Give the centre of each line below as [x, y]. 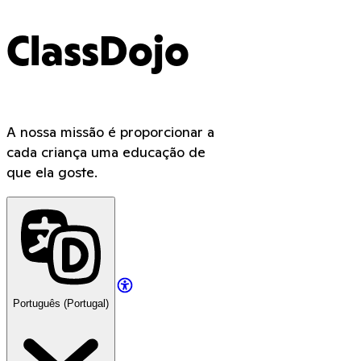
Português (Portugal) [61, 304]
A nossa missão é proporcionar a [110, 132]
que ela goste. [52, 172]
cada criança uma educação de [106, 152]
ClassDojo [98, 55]
